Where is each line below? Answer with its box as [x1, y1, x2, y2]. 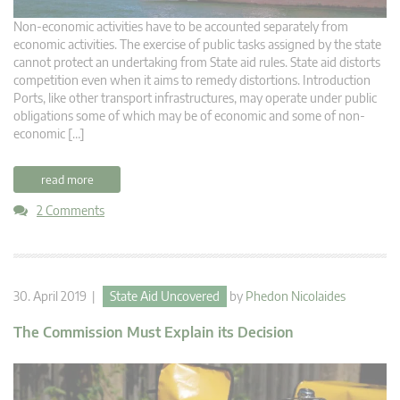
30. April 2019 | [13, 288, 103, 304]
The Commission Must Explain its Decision [13, 323, 294, 342]
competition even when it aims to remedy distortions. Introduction [13, 72, 371, 88]
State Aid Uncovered [110, 288, 220, 304]
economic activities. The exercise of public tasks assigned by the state [13, 37, 381, 53]
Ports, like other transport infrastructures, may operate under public [13, 90, 377, 106]
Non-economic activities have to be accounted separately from [13, 19, 348, 35]
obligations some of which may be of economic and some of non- [13, 108, 365, 124]
